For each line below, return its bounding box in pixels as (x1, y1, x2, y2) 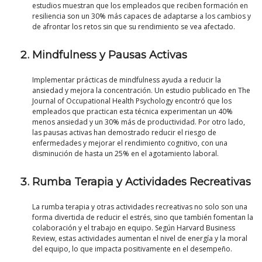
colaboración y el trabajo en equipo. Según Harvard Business (32, 223, 235, 233)
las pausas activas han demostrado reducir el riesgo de (32, 127, 216, 138)
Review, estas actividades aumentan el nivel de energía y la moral (32, 233, 247, 244)
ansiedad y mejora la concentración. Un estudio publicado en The (32, 85, 250, 96)
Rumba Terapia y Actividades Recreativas (32, 175, 251, 189)
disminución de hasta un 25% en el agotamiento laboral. (32, 149, 219, 159)
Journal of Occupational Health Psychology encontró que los (32, 96, 232, 106)
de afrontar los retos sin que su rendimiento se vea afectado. (32, 22, 235, 32)
